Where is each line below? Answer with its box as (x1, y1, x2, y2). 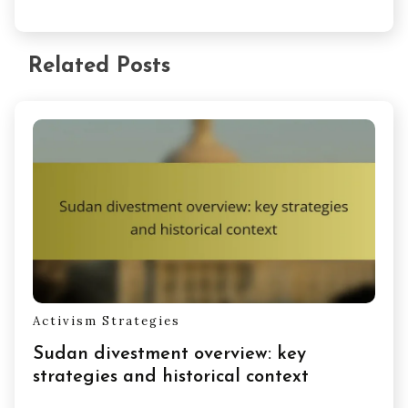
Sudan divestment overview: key (33, 345, 306, 364)
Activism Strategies (33, 312, 180, 329)
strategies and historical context (33, 368, 309, 387)
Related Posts (28, 55, 170, 77)
